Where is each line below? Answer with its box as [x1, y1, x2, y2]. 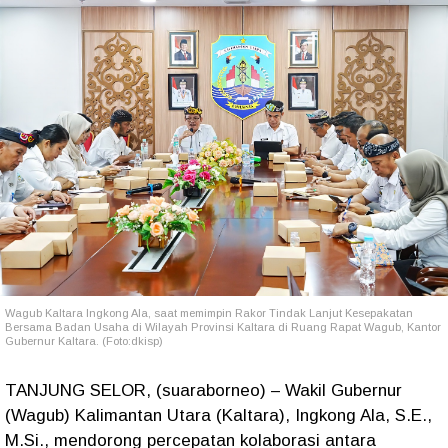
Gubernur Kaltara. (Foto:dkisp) [5, 335, 163, 347]
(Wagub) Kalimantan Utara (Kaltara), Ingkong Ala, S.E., [5, 406, 432, 425]
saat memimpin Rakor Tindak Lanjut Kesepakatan [154, 307, 413, 319]
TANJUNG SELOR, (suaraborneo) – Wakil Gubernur [5, 381, 402, 400]
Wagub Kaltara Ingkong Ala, [5, 307, 154, 319]
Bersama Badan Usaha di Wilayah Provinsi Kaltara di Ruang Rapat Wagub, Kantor [5, 321, 441, 333]
